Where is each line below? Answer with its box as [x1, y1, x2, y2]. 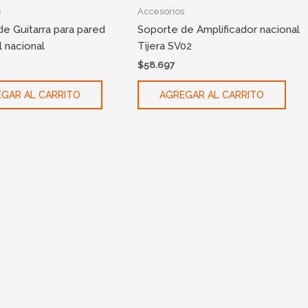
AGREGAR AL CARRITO [159, 89, 265, 101]
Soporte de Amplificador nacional [137, 23, 300, 36]
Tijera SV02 [137, 39, 192, 52]
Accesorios [137, 5, 185, 16]
